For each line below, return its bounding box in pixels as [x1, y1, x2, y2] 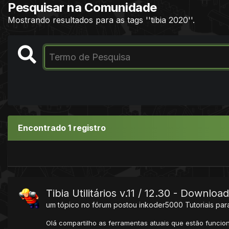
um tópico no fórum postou [46, 200, 139, 209]
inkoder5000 [139, 200, 183, 209]
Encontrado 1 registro [18, 122, 106, 133]
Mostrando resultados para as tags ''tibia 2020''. [8, 14, 195, 25]
